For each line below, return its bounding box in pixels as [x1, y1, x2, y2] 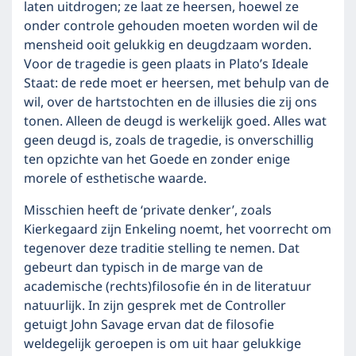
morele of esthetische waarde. [24, 168, 207, 189]
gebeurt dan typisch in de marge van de [24, 257, 263, 278]
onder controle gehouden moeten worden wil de [24, 16, 318, 37]
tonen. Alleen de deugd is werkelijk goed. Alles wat [24, 111, 327, 132]
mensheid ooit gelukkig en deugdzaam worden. [24, 35, 311, 56]
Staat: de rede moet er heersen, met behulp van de [24, 73, 329, 94]
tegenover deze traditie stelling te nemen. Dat [24, 238, 300, 259]
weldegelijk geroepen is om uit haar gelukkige [24, 334, 301, 354]
